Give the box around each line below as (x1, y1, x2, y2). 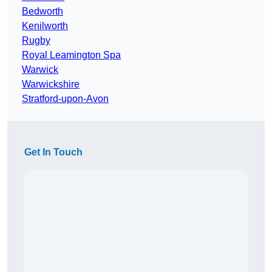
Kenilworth (22, 21, 68, 32)
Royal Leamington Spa (22, 50, 121, 61)
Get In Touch (24, 147, 83, 158)
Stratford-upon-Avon (22, 93, 109, 104)
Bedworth (22, 6, 63, 17)
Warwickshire (22, 79, 80, 90)
